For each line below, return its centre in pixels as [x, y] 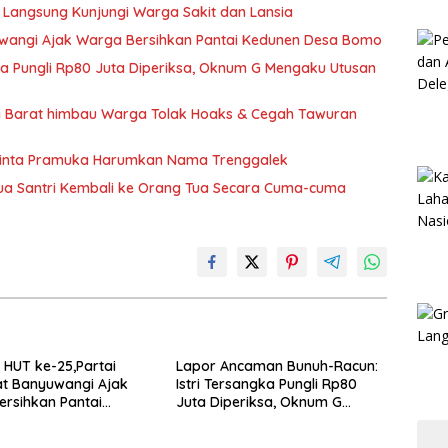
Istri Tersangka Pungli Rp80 [266, 383]
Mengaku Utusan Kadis [251, 419]
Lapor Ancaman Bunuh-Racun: [276, 365]
